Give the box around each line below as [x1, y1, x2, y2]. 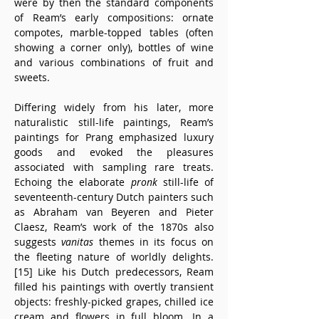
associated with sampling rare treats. [14, 160, 214, 174]
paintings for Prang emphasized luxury [14, 130, 214, 144]
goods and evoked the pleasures [14, 145, 214, 159]
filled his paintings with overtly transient [14, 280, 214, 293]
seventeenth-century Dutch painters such [14, 190, 214, 204]
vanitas [61, 235, 94, 249]
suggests [14, 235, 62, 249]
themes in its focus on [93, 235, 214, 249]
